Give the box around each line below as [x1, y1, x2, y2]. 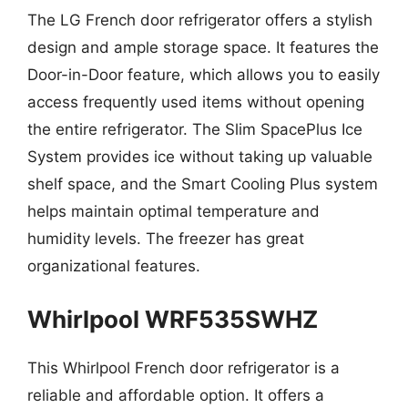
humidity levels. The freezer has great [27, 229, 304, 248]
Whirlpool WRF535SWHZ [27, 304, 318, 333]
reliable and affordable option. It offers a [27, 385, 324, 404]
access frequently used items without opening [27, 93, 364, 111]
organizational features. [27, 257, 200, 275]
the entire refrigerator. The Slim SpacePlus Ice [27, 120, 362, 138]
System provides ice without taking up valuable [27, 148, 372, 166]
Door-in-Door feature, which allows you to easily [27, 66, 380, 84]
